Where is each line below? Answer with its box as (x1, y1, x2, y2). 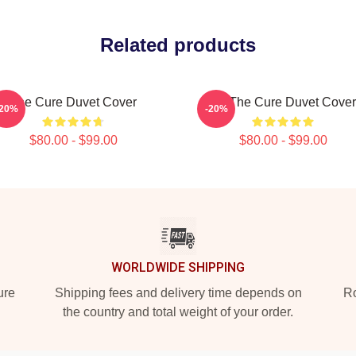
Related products (100, 34, 256, 56)
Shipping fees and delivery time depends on (54, 286, 302, 300)
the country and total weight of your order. (63, 305, 293, 319)
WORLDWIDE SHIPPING (111, 260, 245, 275)
